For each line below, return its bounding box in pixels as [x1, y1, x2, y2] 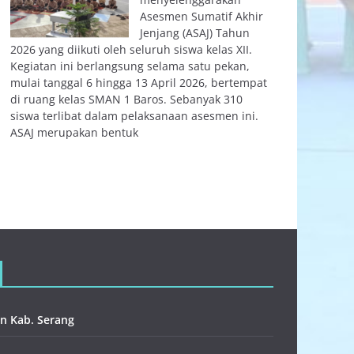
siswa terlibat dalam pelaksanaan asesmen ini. [10, 108, 258, 124]
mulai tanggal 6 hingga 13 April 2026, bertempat [10, 75, 267, 91]
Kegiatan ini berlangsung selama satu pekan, [10, 58, 250, 74]
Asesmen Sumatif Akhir [140, 9, 263, 24]
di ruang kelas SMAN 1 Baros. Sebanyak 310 [10, 92, 243, 107]
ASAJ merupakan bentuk [10, 125, 138, 141]
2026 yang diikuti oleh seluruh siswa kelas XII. [10, 42, 252, 58]
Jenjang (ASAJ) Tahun [140, 25, 250, 41]
